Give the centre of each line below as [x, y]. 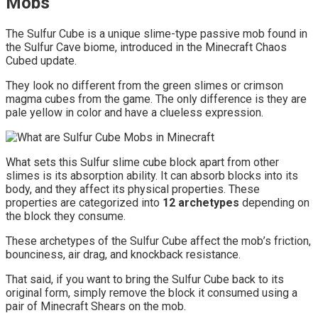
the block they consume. [66, 216]
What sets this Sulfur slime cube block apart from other [142, 162]
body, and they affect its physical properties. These [133, 189]
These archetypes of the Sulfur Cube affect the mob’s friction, [158, 241]
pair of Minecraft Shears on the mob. [96, 306]
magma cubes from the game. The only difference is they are [156, 99]
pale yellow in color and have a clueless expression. [135, 112]
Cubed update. [41, 60]
